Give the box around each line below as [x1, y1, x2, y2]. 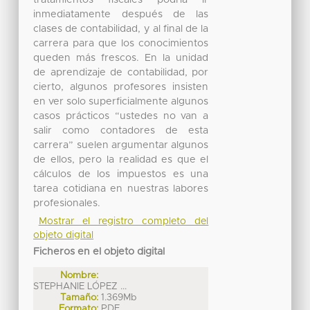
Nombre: [60, 271, 99, 281]
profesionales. [33, 199, 101, 209]
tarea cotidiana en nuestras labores [33, 184, 209, 194]
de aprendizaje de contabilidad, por [33, 68, 209, 78]
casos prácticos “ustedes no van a [33, 111, 209, 122]
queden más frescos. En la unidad [33, 53, 209, 64]
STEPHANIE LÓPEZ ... [33, 282, 127, 292]
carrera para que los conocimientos [33, 39, 209, 49]
